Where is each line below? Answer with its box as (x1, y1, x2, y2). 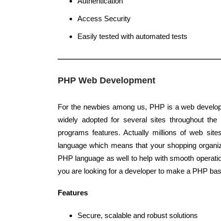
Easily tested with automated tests (77, 32, 187, 40)
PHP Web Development (58, 75, 155, 85)
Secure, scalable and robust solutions (77, 211, 198, 220)
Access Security (77, 14, 131, 23)
